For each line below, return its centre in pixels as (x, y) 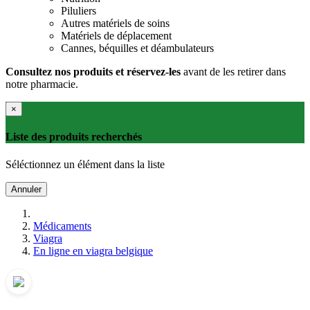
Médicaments (62, 226)
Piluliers (79, 11)
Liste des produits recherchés (74, 137)
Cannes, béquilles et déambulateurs (137, 48)
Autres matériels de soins (115, 23)
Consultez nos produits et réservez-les (93, 72)
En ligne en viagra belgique (93, 250)
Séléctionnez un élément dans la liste (85, 164)
